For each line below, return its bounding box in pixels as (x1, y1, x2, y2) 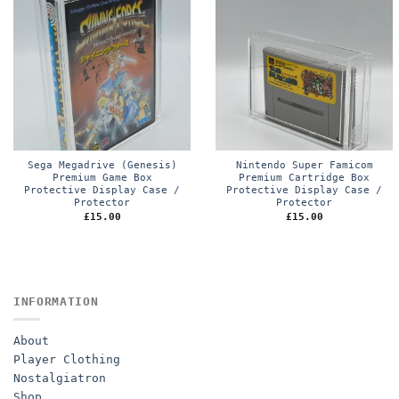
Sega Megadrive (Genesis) (27, 159, 177, 172)
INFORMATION (13, 294, 99, 308)
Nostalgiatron (13, 371, 106, 386)
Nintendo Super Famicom (235, 159, 373, 172)
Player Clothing (13, 353, 120, 367)
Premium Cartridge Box (239, 172, 370, 184)
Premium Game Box (52, 172, 152, 184)
